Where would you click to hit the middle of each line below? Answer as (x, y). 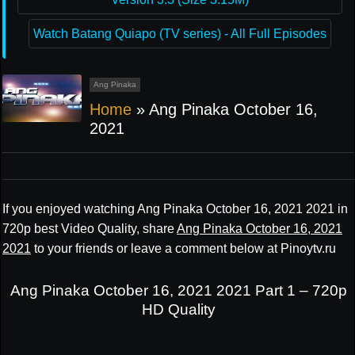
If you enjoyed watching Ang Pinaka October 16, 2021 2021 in (175, 209)
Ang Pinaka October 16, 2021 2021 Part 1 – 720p (178, 290)
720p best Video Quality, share (90, 229)
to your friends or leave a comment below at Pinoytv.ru (183, 248)
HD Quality (178, 309)
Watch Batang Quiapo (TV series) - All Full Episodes (180, 34)
